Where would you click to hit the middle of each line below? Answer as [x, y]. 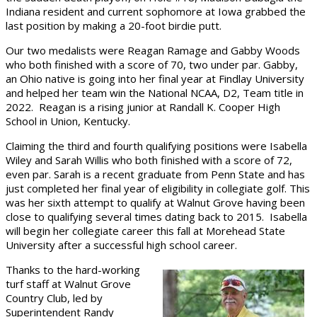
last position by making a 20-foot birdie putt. [114, 25]
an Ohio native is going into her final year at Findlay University [155, 79]
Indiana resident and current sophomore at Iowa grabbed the [156, 11]
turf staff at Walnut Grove [68, 284]
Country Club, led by [54, 298]
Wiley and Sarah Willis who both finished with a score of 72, [149, 160]
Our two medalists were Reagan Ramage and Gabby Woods [153, 50]
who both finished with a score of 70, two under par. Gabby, [152, 64]
